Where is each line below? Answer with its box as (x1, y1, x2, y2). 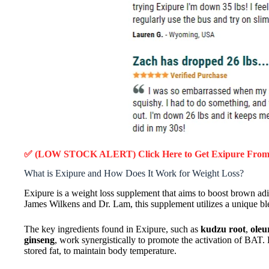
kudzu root (201, 224, 246, 235)
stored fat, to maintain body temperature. (24, 246, 177, 256)
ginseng (24, 235, 55, 246)
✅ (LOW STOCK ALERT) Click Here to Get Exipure (24, 148, 247, 159)
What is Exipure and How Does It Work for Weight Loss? (24, 168, 244, 179)
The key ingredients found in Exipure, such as (24, 224, 201, 235)
